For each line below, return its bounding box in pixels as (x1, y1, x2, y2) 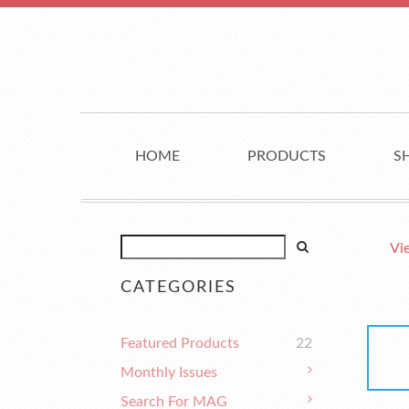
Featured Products (121, 336, 239, 351)
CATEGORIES (121, 279, 236, 296)
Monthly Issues (121, 365, 217, 380)
